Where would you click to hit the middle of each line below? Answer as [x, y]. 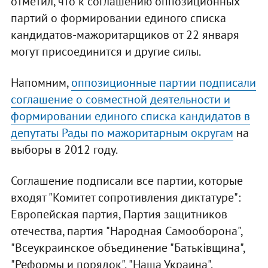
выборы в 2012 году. [64, 150]
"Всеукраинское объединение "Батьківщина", [127, 248]
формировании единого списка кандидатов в [130, 116]
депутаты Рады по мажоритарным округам [122, 133]
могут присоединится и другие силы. [106, 52]
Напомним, [41, 83]
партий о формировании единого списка [118, 18]
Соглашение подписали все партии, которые [127, 181]
